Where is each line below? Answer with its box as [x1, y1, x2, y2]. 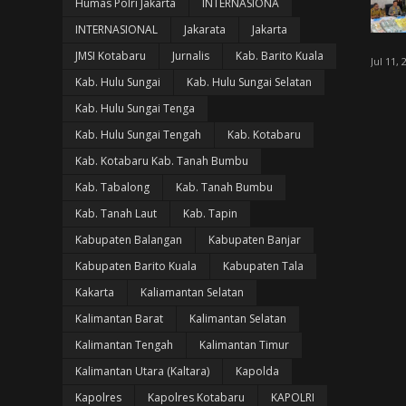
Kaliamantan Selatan [140, 285, 244, 300]
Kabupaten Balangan [74, 232, 182, 247]
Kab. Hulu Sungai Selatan [186, 74, 312, 90]
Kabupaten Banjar [208, 232, 301, 247]
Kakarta [74, 285, 114, 300]
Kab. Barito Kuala [235, 48, 324, 63]
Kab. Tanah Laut [74, 206, 157, 221]
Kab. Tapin [182, 206, 237, 221]
